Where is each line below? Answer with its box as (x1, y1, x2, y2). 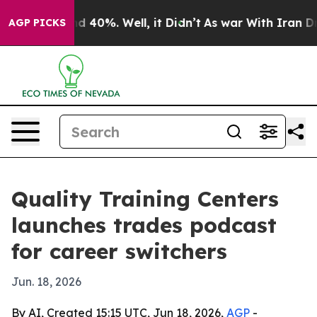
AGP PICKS (8, 16, 66, 29)
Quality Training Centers (11, 185, 279, 212)
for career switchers (11, 238, 227, 265)
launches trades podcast (11, 212, 277, 238)
